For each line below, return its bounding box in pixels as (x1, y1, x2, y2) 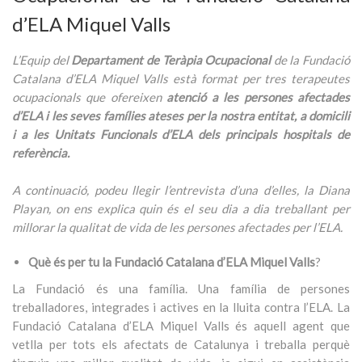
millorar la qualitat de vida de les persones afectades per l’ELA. (12, 220, 343, 234)
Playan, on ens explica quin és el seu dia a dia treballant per (12, 201, 350, 216)
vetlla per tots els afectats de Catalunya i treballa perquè (12, 337, 350, 351)
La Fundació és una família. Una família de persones (12, 281, 350, 296)
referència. (12, 145, 69, 160)
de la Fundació (271, 53, 350, 67)
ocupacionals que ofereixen (12, 90, 162, 104)
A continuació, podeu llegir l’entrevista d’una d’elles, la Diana (12, 183, 350, 197)
